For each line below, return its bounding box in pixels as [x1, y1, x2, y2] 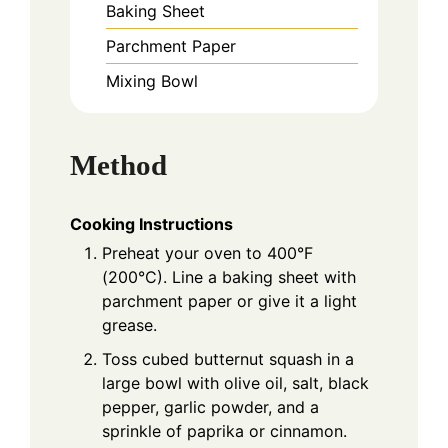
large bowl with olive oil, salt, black [102, 373, 369, 394]
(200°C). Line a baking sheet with [102, 267, 356, 288]
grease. [102, 315, 157, 336]
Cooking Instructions [70, 214, 233, 235]
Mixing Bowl [106, 70, 198, 91]
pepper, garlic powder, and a [102, 397, 319, 418]
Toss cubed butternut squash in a [102, 349, 354, 370]
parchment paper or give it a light [102, 291, 357, 312]
